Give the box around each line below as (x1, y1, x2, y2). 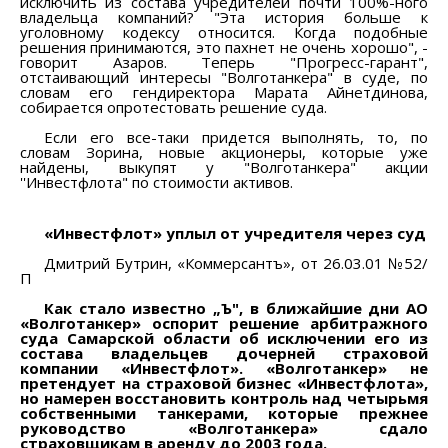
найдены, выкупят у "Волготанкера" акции (20, 156, 428, 177)
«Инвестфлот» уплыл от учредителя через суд (44, 222, 427, 243)
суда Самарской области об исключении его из (20, 327, 428, 348)
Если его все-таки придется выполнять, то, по (44, 126, 428, 147)
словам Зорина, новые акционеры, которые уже (20, 141, 428, 162)
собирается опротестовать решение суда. (20, 96, 327, 117)
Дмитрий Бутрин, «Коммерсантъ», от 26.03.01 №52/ (44, 252, 428, 273)
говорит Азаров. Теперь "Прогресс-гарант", (20, 51, 428, 72)
